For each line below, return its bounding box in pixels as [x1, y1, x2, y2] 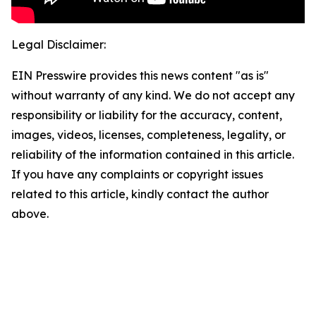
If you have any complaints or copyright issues [11, 167, 263, 182]
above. [11, 207, 49, 221]
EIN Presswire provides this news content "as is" [11, 68, 269, 83]
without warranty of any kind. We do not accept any [11, 88, 295, 103]
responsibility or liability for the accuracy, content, [11, 108, 282, 123]
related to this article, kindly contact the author [11, 187, 269, 202]
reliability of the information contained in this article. [11, 147, 294, 162]
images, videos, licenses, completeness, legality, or [11, 128, 286, 142]
